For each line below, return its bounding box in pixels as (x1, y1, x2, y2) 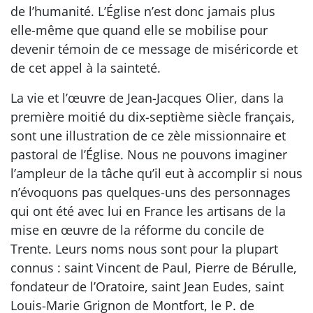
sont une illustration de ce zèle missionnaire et (10, 127, 286, 144)
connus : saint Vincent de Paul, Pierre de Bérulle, (10, 259, 297, 276)
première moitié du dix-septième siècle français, (10, 108, 295, 125)
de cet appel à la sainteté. (10, 59, 161, 76)
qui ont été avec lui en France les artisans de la (10, 203, 286, 219)
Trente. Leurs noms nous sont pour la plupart (10, 240, 278, 257)
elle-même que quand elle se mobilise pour (10, 22, 268, 38)
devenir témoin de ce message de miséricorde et (10, 41, 298, 57)
